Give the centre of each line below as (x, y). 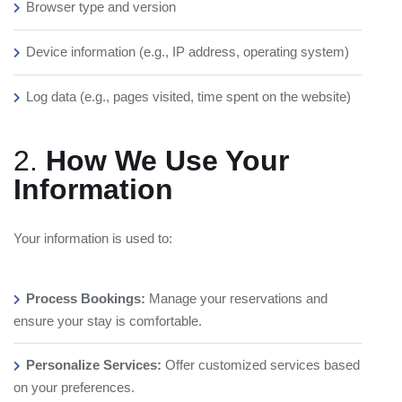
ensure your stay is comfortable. (108, 321)
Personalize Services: (94, 365)
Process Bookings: (86, 298)
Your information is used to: (93, 238)
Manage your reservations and (236, 298)
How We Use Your (167, 161)
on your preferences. (74, 387)
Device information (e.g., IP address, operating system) (188, 52)
